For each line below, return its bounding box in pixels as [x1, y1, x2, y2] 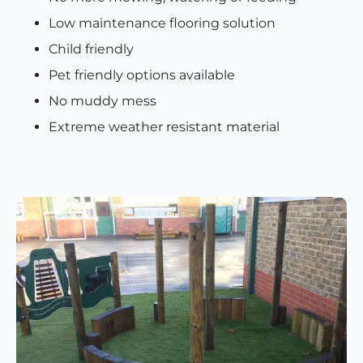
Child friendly [49, 41, 134, 58]
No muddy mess [49, 93, 156, 109]
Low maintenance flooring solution [49, 15, 275, 32]
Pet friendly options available [49, 67, 235, 83]
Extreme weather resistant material [49, 119, 280, 135]
